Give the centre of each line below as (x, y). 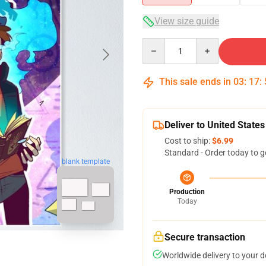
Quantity (158, 43)
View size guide (187, 21)
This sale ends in (195, 82)
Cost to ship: (188, 141)
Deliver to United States (215, 125)
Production (187, 192)
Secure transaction (205, 237)
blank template (85, 161)
